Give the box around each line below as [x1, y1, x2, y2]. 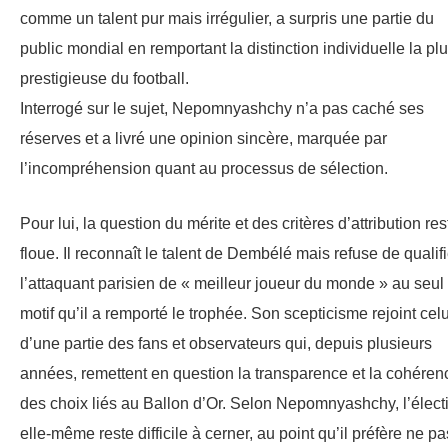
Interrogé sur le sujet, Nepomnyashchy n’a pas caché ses [20, 100, 424, 118]
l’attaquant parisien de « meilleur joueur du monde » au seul [20, 275, 444, 293]
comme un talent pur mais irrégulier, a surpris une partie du [20, 10, 434, 28]
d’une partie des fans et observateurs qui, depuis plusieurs [20, 335, 432, 353]
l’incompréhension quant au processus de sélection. [20, 160, 388, 178]
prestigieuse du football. [20, 70, 189, 88]
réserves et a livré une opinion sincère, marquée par [20, 130, 387, 148]
